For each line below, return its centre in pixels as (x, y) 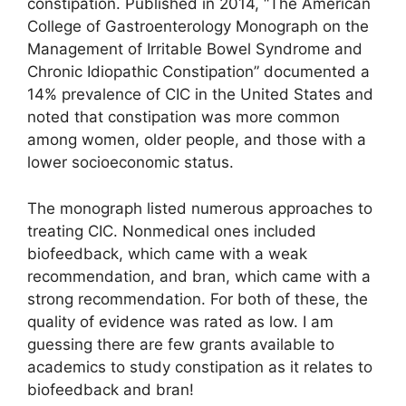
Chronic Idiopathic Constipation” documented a (198, 72)
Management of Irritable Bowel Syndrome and (195, 49)
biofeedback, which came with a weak (167, 253)
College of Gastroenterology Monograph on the (198, 27)
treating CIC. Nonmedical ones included (172, 231)
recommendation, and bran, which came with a (199, 276)
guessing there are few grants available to (181, 344)
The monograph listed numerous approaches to (200, 208)
